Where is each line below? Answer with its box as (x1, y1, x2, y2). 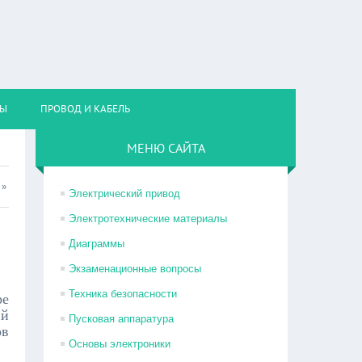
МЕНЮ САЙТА (126, 140, 205, 156)
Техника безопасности (69, 288, 178, 300)
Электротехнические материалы (69, 213, 228, 225)
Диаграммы (69, 238, 125, 250)
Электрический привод (69, 187, 181, 200)
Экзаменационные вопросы (69, 263, 202, 275)
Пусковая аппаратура (69, 313, 175, 325)
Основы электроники (69, 338, 171, 350)
